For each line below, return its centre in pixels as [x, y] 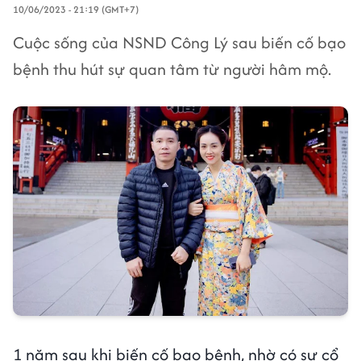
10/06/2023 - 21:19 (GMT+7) [76, 9]
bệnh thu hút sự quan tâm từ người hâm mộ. [172, 69]
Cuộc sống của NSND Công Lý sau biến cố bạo [179, 42]
